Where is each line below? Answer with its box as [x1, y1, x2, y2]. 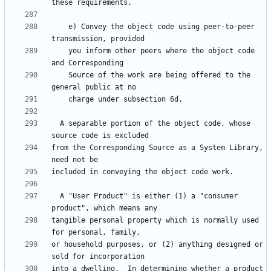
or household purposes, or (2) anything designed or [51, 240, 263, 249]
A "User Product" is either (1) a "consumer [51, 192, 60, 201]
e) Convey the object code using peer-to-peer [51, 22, 68, 31]
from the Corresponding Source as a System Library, [51, 143, 263, 152]
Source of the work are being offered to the [51, 71, 68, 80]
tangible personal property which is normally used [51, 216, 259, 225]
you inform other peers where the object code [51, 47, 68, 56]
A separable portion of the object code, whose [51, 119, 60, 128]
